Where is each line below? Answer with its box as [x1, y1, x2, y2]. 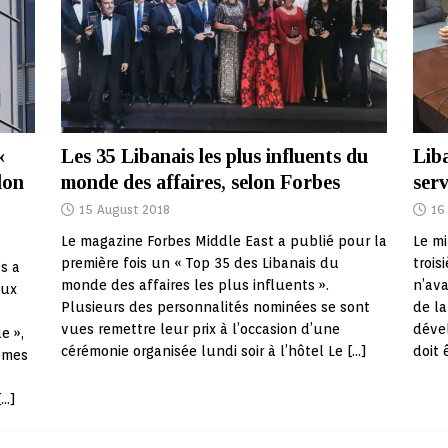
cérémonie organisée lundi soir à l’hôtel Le [60, 343, 347, 360]
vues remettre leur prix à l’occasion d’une [60, 321, 340, 338]
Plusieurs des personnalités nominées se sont [60, 299, 370, 316]
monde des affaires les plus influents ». [60, 277, 329, 294]
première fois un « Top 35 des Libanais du [60, 255, 339, 272]
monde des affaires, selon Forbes [60, 171, 340, 194]
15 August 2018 [78, 202, 170, 218]
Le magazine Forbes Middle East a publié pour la [60, 233, 387, 250]
